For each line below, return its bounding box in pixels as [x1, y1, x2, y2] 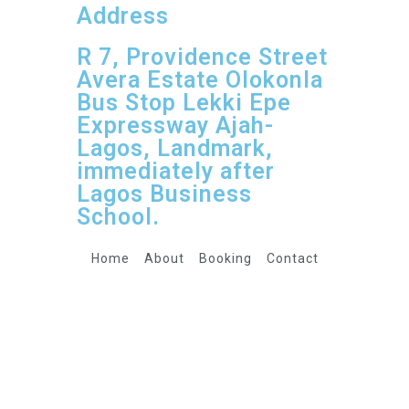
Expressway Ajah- [77, 112, 274, 139]
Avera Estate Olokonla [77, 67, 323, 93]
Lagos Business [77, 181, 252, 207]
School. [77, 204, 160, 230]
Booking [198, 251, 252, 266]
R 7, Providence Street [77, 44, 328, 70]
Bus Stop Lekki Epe [77, 89, 291, 116]
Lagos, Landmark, [77, 135, 273, 162]
